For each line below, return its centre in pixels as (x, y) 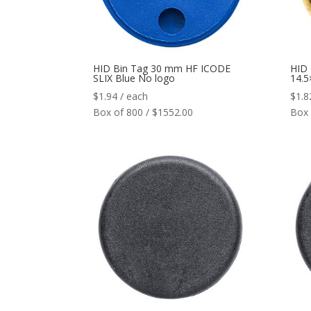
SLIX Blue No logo (134, 78)
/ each (134, 96)
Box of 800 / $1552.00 (143, 112)
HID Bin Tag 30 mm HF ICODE (162, 69)
